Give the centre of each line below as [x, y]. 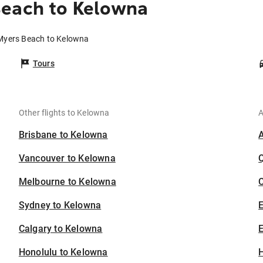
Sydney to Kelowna [60, 205]
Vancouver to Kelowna [67, 159]
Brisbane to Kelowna [63, 135]
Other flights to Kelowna [64, 113]
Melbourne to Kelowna [67, 182]
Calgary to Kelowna [60, 229]
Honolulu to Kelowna [63, 252]
